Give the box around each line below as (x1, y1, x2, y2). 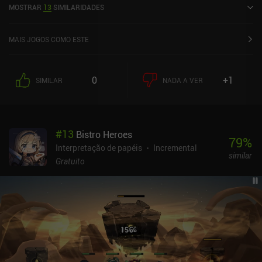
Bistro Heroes (76, 128, 132, 142)
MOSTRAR (9, 2, 42, 12)
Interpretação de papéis (56, 142, 142, 154)
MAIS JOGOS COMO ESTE (9, 35, 89, 44)
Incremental (153, 142, 197, 154)
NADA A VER (163, 75, 203, 85)
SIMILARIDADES (53, 2, 104, 12)
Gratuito (56, 156, 85, 167)
